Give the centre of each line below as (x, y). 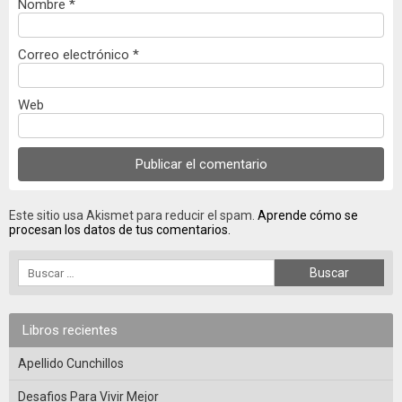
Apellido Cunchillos (71, 364)
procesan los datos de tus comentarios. (120, 230)
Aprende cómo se (308, 216)
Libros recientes (70, 331)
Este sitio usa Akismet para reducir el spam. (133, 216)
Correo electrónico (75, 55)
